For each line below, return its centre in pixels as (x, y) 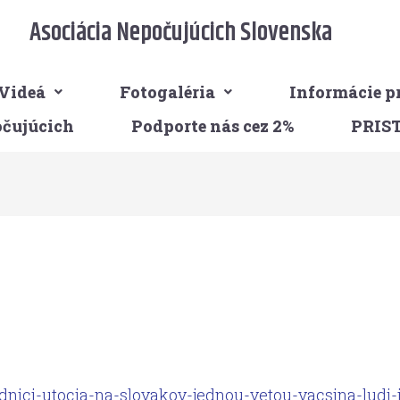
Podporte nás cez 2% (212, 126)
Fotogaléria (168, 92)
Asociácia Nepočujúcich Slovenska (180, 33)
